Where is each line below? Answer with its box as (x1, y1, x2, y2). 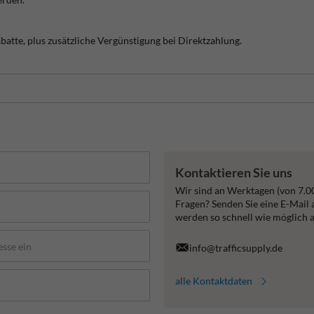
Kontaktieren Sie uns (175, 165, 292, 181)
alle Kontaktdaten (175, 275, 252, 287)
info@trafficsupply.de (189, 241, 282, 254)
